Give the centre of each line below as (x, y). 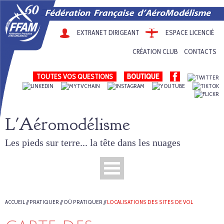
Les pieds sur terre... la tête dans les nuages (93, 142)
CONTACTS (200, 51)
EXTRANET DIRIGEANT (108, 32)
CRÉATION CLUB (155, 51)
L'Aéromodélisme (67, 124)
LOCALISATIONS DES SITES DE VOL (150, 202)
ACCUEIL (15, 202)
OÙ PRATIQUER (83, 202)
